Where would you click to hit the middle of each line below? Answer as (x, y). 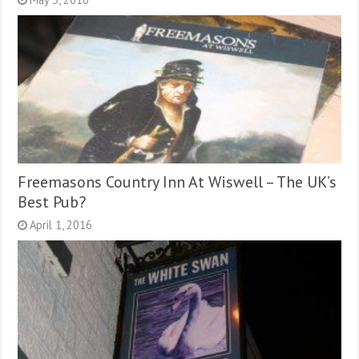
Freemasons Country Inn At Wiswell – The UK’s (177, 182)
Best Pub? (52, 202)
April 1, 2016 (61, 225)
